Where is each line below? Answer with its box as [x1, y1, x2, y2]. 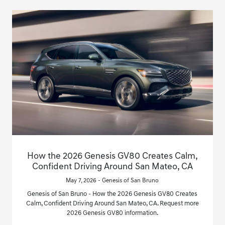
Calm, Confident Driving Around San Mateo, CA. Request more [26, 200, 199, 207]
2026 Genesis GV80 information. [66, 210, 158, 217]
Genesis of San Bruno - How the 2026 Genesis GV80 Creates [27, 191, 198, 198]
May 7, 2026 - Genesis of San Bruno [66, 178, 159, 184]
